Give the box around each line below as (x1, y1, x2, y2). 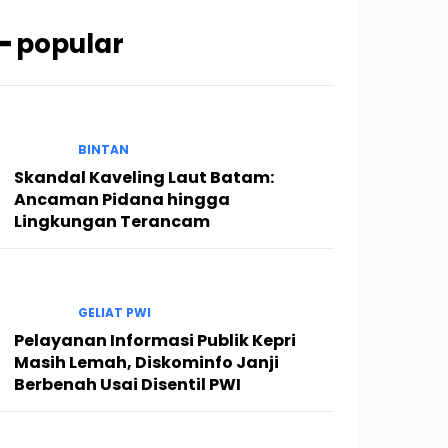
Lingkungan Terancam (14, 210, 210, 233)
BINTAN (78, 141, 129, 158)
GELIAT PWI (78, 304, 151, 322)
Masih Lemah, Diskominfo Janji (14, 351, 279, 375)
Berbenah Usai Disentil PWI (14, 373, 241, 397)
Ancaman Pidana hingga (14, 188, 230, 211)
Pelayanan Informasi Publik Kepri (14, 329, 296, 353)
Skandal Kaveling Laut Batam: (14, 166, 274, 189)
